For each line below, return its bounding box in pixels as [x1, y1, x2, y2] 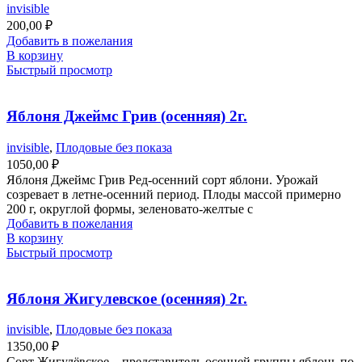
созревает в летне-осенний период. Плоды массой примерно [6, 187, 341, 201]
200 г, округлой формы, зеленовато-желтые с [6, 201, 253, 216]
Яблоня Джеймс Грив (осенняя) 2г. [6, 107, 247, 125]
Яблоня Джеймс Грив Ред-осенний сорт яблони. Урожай [6, 172, 318, 187]
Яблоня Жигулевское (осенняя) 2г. [6, 289, 247, 307]
